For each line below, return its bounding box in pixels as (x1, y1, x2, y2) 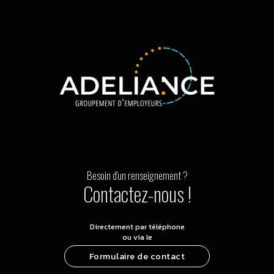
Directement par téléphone (89, 221, 185, 233)
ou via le (122, 231, 152, 243)
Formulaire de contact (89, 250, 185, 264)
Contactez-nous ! (83, 179, 191, 209)
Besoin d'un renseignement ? (86, 167, 188, 183)
